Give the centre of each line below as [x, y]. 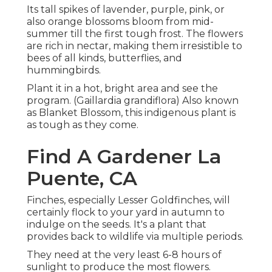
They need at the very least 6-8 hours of [124, 254]
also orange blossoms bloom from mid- [120, 21]
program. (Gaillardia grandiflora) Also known [133, 100]
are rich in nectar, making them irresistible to [134, 46]
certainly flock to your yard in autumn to [126, 212]
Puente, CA [82, 178]
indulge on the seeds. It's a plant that [117, 224]
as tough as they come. [83, 124]
